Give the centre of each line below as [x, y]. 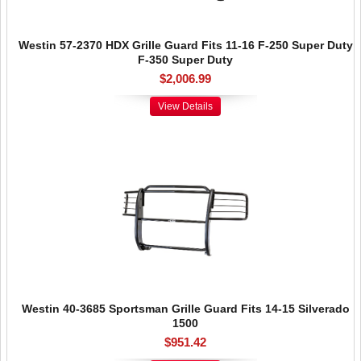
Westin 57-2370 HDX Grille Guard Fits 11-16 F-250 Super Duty [185, 45]
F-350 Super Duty [185, 60]
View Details [185, 106]
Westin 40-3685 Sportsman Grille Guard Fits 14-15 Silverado [185, 309]
